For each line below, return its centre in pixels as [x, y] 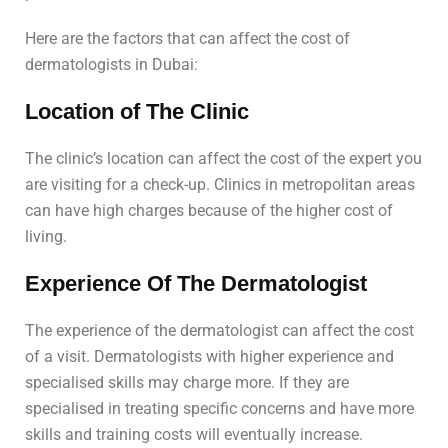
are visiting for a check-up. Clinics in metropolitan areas [220, 185]
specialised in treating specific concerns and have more [219, 409]
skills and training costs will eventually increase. [194, 435]
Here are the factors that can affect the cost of [187, 39]
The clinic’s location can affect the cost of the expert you [223, 159]
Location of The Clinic [137, 112]
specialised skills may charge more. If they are [187, 383]
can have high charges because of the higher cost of [209, 211]
